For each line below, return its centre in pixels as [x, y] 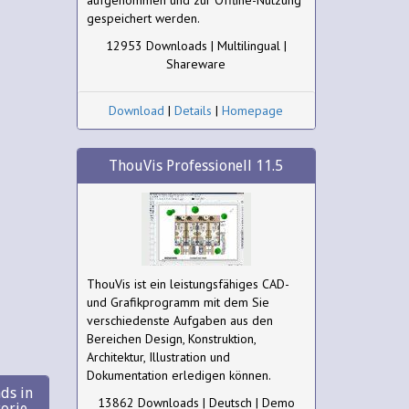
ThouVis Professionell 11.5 [196, 166]
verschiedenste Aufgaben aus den [179, 320]
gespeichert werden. [143, 18]
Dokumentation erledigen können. [178, 375]
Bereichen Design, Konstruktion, [171, 339]
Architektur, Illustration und [158, 357]
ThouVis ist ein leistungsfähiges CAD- [187, 284]
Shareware [196, 64]
